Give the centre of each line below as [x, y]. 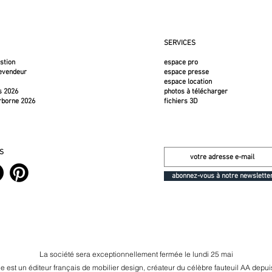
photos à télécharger [195, 92]
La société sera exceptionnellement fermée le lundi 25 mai [136, 254]
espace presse [186, 72]
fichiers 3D [180, 101]
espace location [188, 82]
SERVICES [179, 43]
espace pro [181, 63]
